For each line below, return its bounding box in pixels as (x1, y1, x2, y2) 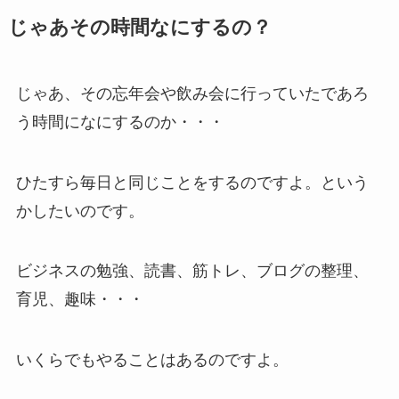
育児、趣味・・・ (15, 290, 144, 309)
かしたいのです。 (15, 201, 144, 220)
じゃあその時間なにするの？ (7, 16, 272, 38)
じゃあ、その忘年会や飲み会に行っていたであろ (15, 84, 369, 102)
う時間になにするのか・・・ (15, 112, 224, 131)
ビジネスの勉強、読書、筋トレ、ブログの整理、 (15, 262, 369, 281)
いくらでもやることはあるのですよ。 (15, 351, 289, 370)
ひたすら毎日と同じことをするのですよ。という (15, 173, 369, 191)
